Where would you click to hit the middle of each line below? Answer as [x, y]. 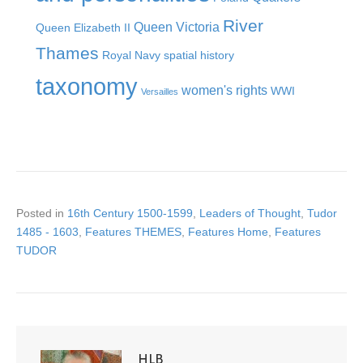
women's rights [224, 90]
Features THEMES [133, 232]
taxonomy [87, 87]
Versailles [160, 92]
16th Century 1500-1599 [130, 214]
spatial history [199, 56]
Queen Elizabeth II [83, 28]
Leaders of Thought [250, 214]
